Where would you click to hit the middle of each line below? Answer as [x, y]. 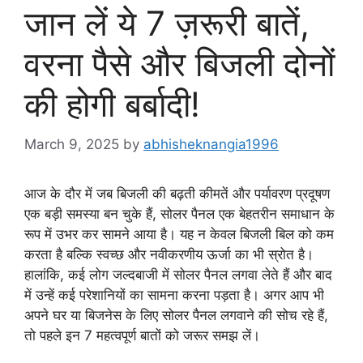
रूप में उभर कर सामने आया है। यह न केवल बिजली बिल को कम [179, 234]
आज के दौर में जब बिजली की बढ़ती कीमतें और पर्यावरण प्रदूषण [177, 193]
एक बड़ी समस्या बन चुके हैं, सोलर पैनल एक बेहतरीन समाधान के [179, 214]
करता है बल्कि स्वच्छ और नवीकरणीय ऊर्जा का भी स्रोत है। [169, 254]
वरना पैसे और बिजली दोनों [179, 64]
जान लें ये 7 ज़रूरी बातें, [167, 23]
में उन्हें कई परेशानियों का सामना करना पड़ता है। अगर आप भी [174, 295]
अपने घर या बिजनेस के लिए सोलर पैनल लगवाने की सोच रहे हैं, [176, 315]
